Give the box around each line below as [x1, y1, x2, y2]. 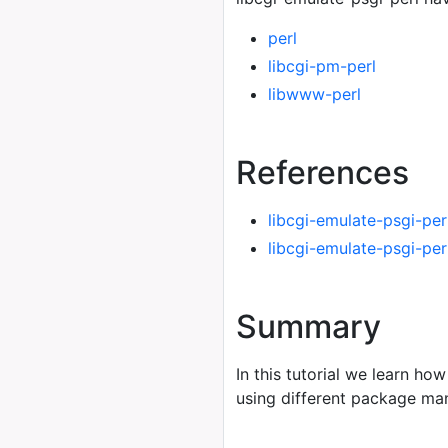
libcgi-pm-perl [268, 56, 376, 76]
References [236, 153, 409, 192]
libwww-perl [268, 84, 361, 104]
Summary [236, 307, 381, 346]
